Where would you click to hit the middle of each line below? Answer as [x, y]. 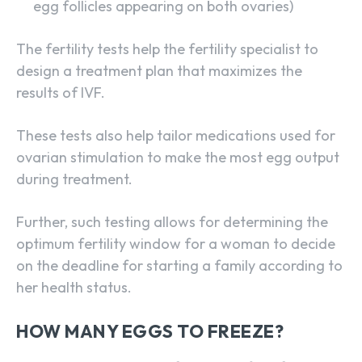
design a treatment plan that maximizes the [159, 71]
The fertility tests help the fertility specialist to [167, 49]
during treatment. [74, 179]
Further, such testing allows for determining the [172, 222]
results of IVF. [61, 93]
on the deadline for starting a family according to [179, 266]
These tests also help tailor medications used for [176, 136]
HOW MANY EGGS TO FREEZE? [150, 332]
